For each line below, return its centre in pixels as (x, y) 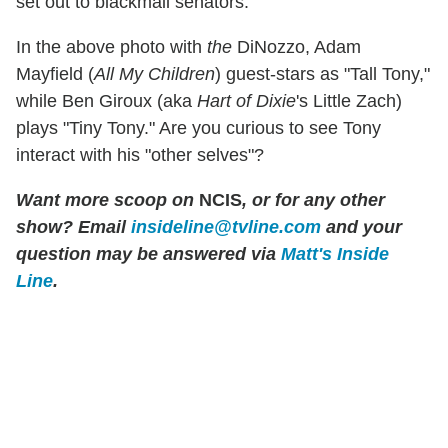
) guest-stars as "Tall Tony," (322, 73)
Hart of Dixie (246, 100)
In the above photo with (111, 46)
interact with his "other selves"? (140, 154)
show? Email (73, 226)
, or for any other (313, 199)
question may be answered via (148, 253)
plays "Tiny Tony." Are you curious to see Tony (198, 127)
